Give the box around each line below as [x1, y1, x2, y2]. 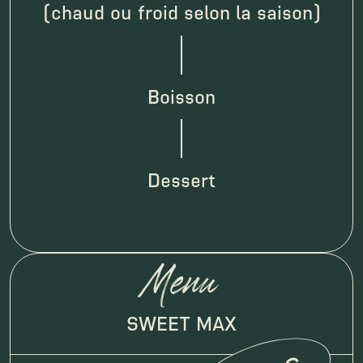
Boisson [147, 84, 216, 109]
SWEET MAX [126, 311, 237, 335]
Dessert [147, 169, 216, 193]
